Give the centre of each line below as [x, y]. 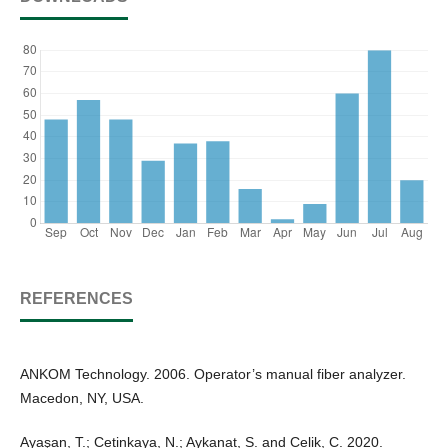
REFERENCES [76, 298]
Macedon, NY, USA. [82, 398]
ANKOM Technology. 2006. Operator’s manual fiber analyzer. [213, 374]
